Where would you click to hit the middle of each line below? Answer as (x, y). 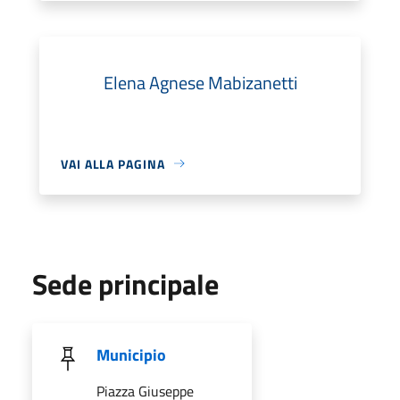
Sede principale (125, 283)
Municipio (131, 354)
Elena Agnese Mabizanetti (200, 82)
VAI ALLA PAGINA (113, 163)
